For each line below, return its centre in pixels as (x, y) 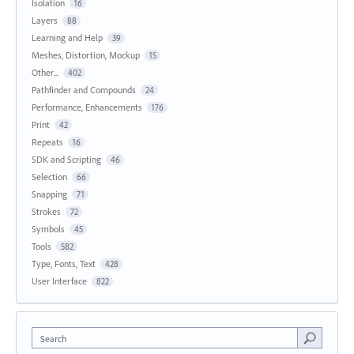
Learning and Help (67, 38)
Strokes (46, 212)
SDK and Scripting (66, 160)
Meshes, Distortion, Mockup (86, 55)
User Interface (59, 281)
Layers (45, 21)
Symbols (48, 229)
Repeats (47, 142)
